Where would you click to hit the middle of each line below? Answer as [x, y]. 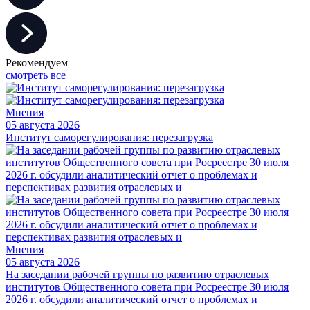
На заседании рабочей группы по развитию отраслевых [137, 274]
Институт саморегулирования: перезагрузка [109, 137]
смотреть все [36, 75]
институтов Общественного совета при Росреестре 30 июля [147, 286]
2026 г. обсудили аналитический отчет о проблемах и [131, 299]
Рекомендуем [37, 62]
